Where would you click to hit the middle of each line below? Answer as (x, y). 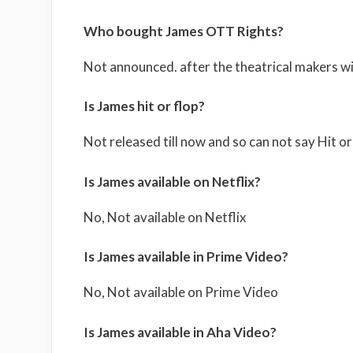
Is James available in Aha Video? (180, 332)
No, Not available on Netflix (165, 217)
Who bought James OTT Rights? (183, 31)
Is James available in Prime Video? (186, 257)
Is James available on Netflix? (172, 181)
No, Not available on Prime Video (180, 292)
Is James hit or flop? (144, 106)
